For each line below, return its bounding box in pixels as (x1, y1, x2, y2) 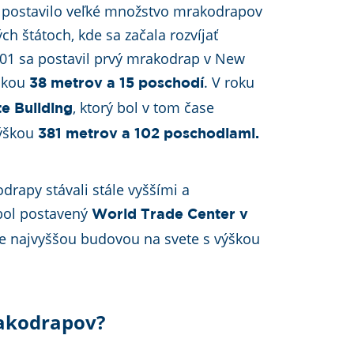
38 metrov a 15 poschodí (29, 77, 205, 90)
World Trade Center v (92, 209, 249, 221)
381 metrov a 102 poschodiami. (38, 128, 260, 141)
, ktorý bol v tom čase (73, 98, 215, 117)
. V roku (204, 73, 255, 92)
